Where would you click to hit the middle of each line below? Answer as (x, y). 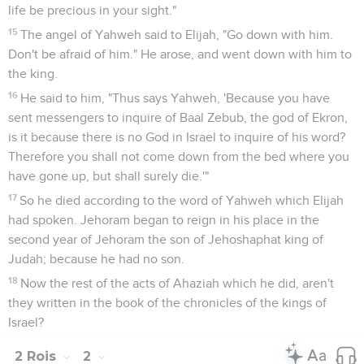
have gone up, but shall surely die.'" (108, 176)
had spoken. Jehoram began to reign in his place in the (164, 220)
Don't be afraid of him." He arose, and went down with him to (180, 54)
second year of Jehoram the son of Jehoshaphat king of (166, 239)
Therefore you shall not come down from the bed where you (179, 156)
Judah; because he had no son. (96, 259)
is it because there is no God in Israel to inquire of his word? (177, 137)
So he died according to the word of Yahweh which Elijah (182, 200)
